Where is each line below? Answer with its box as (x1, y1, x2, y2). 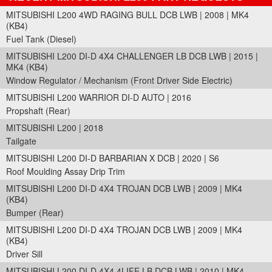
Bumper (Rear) (6, 206, 64, 219)
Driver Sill (6, 248, 42, 260)
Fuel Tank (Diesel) (6, 33, 76, 45)
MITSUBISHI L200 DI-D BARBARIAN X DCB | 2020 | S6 (6, 152, 219, 164)
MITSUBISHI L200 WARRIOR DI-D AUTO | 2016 (6, 91, 191, 103)
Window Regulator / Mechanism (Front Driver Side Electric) (6, 74, 233, 86)
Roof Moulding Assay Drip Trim (6, 165, 125, 177)
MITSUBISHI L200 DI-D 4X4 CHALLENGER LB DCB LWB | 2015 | (6, 50, 258, 62)
